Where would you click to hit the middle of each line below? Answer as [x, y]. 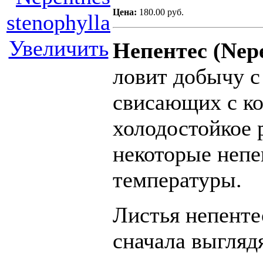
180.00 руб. [161, 12]
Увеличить [58, 48]
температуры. [177, 180]
